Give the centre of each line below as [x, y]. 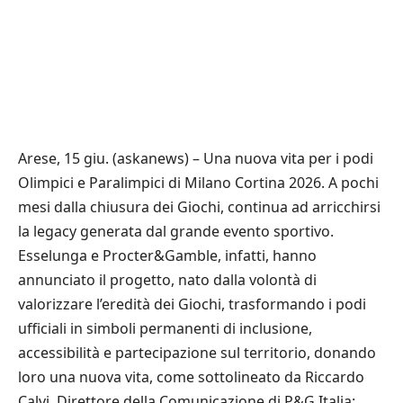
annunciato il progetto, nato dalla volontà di [167, 280]
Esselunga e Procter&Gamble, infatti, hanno [167, 256]
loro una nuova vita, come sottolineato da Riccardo [191, 377]
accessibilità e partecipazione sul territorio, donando [197, 353]
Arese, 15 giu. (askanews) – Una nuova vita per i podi [196, 159]
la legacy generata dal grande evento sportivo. [176, 232]
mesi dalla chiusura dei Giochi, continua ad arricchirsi [199, 207]
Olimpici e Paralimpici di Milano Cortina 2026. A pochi [198, 183]
